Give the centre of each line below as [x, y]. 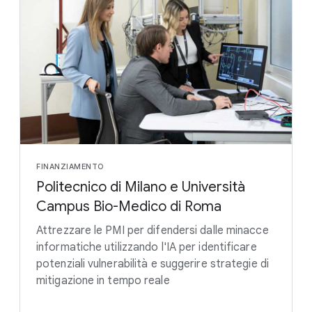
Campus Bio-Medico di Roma [129, 206]
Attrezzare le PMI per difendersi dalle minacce [153, 230]
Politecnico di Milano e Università [141, 187]
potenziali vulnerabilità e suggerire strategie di [153, 264]
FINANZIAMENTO [70, 166]
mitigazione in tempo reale [103, 280]
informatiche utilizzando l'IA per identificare [147, 247]
